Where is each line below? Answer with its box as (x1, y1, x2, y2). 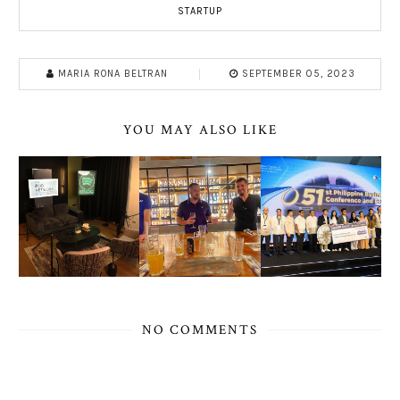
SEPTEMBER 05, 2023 (242, 67, 355, 79)
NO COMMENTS (142, 321, 258, 338)
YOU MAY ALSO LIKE (122, 121, 278, 138)
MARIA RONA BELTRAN (58, 67, 168, 79)
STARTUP (178, 4, 222, 17)
